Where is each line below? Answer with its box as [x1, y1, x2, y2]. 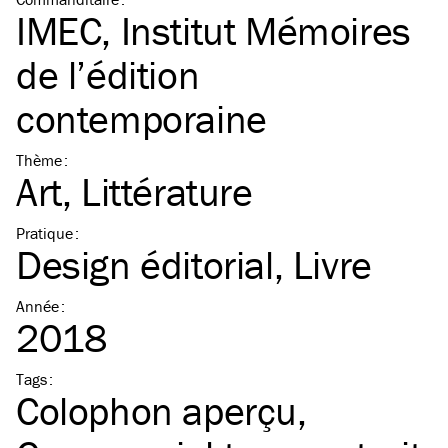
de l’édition [16, 50, 200, 100]
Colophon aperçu [16, 386, 298, 436]
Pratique [16, 223, 73, 244]
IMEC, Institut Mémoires [16, 6, 411, 56]
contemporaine [16, 94, 267, 144]
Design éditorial [16, 240, 274, 290]
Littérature [81, 167, 253, 217]
